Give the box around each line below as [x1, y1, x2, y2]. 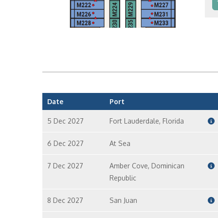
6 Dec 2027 [47, 139, 84, 147]
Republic [109, 174, 136, 182]
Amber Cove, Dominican [109, 162, 184, 170]
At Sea [109, 139, 130, 147]
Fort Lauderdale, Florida [109, 117, 184, 125]
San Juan [109, 196, 137, 204]
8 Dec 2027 [47, 196, 83, 204]
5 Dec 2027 [47, 117, 84, 125]
